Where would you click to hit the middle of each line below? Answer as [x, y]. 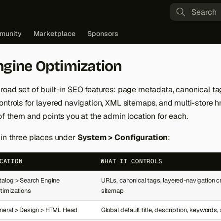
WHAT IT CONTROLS [131, 161]
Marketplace [55, 34]
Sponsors [103, 34]
